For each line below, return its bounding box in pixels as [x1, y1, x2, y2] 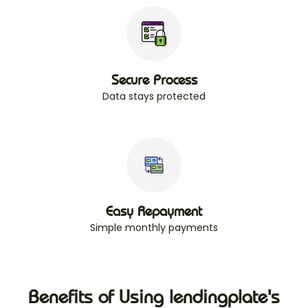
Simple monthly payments [90, 221, 218, 235]
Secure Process [111, 71, 197, 89]
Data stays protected [102, 89, 206, 104]
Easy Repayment [106, 203, 202, 220]
